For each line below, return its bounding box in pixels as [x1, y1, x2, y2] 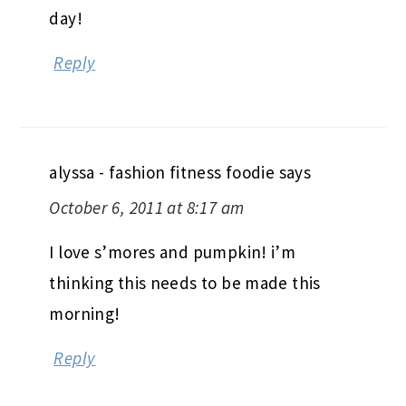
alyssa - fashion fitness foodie [49, 161, 275, 184]
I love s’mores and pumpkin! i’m [49, 241, 296, 264]
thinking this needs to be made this [49, 272, 321, 295]
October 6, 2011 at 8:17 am [49, 197, 245, 219]
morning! [49, 303, 121, 325]
